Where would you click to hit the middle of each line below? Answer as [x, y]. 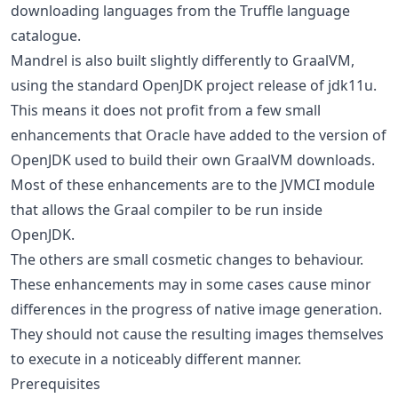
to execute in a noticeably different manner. [156, 358]
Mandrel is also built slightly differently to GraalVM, [183, 60]
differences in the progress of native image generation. [196, 309]
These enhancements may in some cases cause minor [191, 284]
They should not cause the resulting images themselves [197, 334]
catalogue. [46, 35]
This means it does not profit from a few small [166, 110]
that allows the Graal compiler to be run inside [167, 209]
